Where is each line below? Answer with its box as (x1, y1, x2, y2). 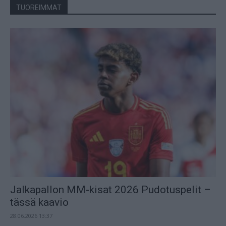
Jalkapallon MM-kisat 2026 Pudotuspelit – (10, 183, 211, 196)
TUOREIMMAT (16, 4, 62, 12)
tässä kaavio (10, 196, 69, 208)
